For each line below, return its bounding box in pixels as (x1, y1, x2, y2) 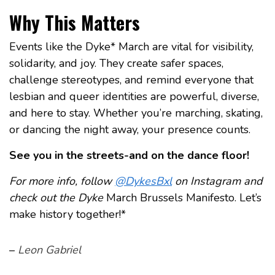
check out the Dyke (9, 190, 103, 206)
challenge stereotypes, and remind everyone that (9, 72, 254, 88)
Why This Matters (9, 9, 140, 37)
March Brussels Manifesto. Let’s (103, 190, 261, 206)
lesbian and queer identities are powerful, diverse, (9, 89, 259, 104)
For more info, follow (9, 174, 115, 189)
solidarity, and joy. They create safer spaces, (9, 56, 223, 71)
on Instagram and (172, 174, 262, 189)
